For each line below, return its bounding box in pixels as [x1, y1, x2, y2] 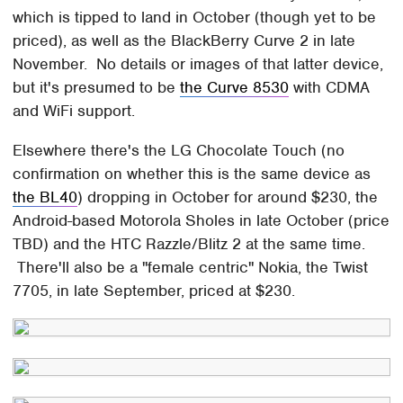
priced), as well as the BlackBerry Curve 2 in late [13, 31, 356, 51]
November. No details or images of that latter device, [13, 54, 384, 75]
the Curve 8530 [180, 77, 290, 98]
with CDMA [289, 77, 371, 98]
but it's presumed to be [13, 77, 181, 98]
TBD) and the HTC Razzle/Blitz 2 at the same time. [13, 234, 366, 255]
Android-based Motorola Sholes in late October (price [13, 210, 390, 231]
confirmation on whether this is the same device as [13, 164, 372, 184]
